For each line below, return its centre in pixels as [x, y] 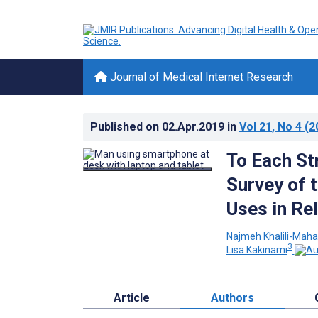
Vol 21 [256, 127]
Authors [232, 298]
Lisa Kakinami [257, 250]
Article [131, 298]
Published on [126, 127]
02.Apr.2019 [194, 127]
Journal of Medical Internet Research [200, 77]
